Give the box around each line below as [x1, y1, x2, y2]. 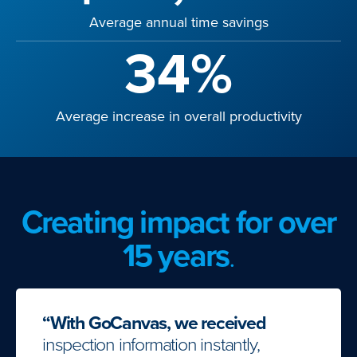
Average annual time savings [88, 14, 269, 32]
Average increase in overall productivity [55, 108, 302, 126]
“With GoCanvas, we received [42, 312, 266, 335]
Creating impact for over [21, 203, 336, 242]
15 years [122, 237, 229, 276]
